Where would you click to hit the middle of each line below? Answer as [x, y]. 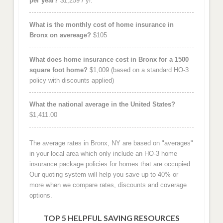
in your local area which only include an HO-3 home [103, 154]
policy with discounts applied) [71, 80]
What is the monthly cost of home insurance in [101, 25]
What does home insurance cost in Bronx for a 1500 [109, 59]
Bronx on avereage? [60, 35]
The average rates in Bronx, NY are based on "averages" [111, 143]
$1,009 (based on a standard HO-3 [138, 70]
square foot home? [58, 70]
